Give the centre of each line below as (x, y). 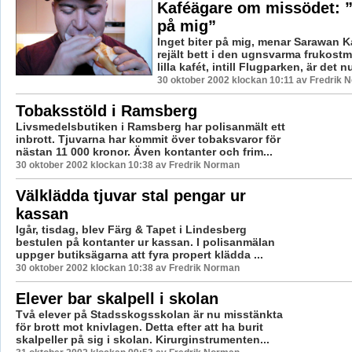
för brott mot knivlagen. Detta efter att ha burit (139, 326)
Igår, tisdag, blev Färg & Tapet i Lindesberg (131, 229)
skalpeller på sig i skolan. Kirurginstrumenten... (142, 339)
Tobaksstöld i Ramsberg (106, 110)
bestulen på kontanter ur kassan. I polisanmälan (145, 242)
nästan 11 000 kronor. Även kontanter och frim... (144, 151)
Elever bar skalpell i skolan (117, 298)
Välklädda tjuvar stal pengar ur (130, 195)
